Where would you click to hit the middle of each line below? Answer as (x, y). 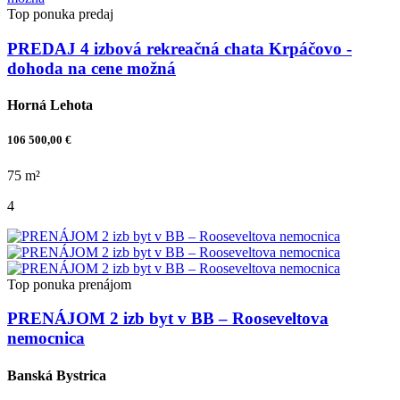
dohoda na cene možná (92, 68)
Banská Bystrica (57, 375)
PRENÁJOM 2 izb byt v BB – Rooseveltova (168, 319)
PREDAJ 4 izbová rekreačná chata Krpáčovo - (179, 48)
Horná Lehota (50, 105)
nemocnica (46, 338)
